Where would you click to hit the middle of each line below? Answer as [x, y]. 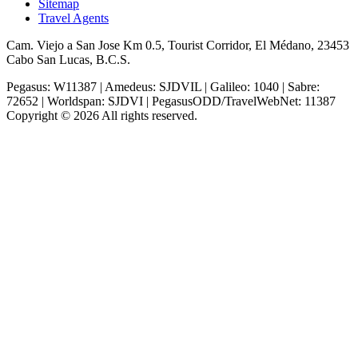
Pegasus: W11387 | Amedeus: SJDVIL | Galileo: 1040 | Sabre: [163, 86]
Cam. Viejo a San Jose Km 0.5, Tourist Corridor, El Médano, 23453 [178, 45]
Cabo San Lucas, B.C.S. [68, 59]
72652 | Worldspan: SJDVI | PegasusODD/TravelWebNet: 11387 [171, 101]
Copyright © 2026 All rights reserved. [102, 115]
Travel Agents [74, 18]
